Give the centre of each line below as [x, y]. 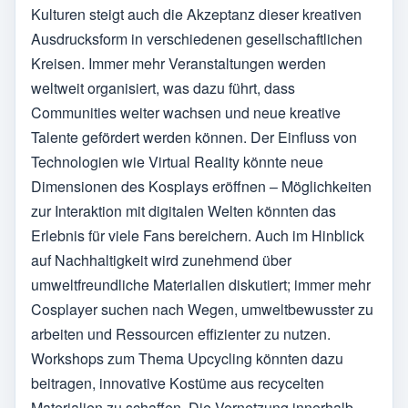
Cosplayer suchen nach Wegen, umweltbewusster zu [202, 310]
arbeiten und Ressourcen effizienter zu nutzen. [181, 334]
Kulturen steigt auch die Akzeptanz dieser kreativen [196, 15]
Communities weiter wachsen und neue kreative [186, 113]
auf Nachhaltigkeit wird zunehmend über [161, 260]
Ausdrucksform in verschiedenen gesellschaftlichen [197, 39]
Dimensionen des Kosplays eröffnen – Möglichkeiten [201, 187]
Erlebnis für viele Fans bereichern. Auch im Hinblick [198, 236]
